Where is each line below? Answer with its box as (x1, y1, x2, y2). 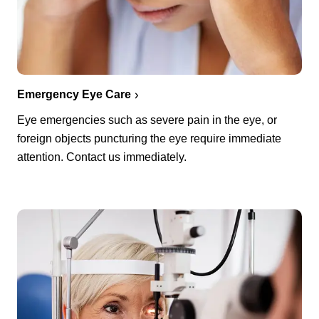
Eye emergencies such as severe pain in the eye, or (17, 113, 277, 126)
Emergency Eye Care (17, 88, 131, 100)
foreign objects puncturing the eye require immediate (17, 132, 281, 145)
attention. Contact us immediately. (17, 150, 187, 163)
